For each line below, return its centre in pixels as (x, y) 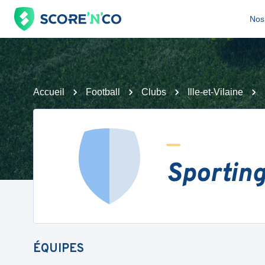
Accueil (49, 92)
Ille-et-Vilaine (215, 92)
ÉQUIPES (59, 249)
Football (103, 92)
